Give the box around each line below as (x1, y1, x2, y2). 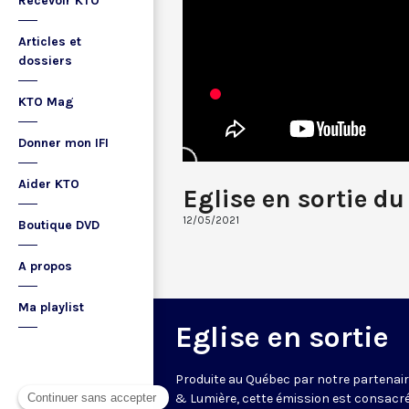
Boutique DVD (18, 217, 100, 233)
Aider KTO (18, 176, 79, 192)
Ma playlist (18, 299, 84, 315)
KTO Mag (18, 94, 74, 110)
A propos (18, 258, 72, 274)
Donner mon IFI (18, 135, 109, 151)
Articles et (18, 34, 81, 49)
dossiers (18, 53, 72, 68)
